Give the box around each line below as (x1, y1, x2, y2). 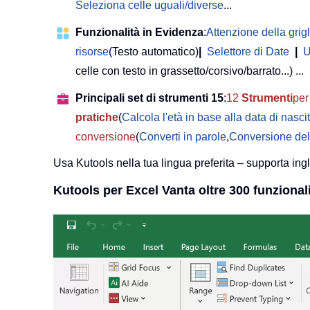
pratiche (75, 111, 118, 124)
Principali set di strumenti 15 (75, 92, 224, 104)
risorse (75, 46, 109, 58)
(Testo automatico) (109, 46, 199, 58)
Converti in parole (139, 131, 226, 143)
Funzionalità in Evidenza (75, 26, 203, 39)
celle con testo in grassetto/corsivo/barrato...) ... (75, 65, 304, 77)
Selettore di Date (207, 46, 289, 58)
